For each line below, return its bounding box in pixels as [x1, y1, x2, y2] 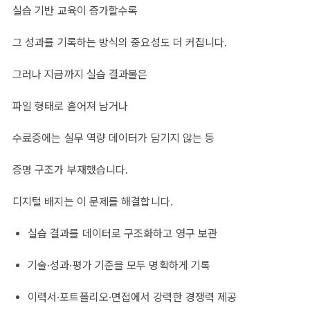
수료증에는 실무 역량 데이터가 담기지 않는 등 [12, 131, 215, 145]
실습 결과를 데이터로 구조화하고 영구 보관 [28, 227, 218, 241]
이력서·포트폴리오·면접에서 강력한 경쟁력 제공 [28, 291, 237, 304]
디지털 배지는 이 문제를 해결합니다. [12, 195, 173, 209]
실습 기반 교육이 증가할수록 [12, 4, 138, 18]
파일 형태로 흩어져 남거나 [12, 100, 129, 113]
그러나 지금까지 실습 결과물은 [12, 68, 148, 82]
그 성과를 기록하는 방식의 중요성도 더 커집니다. [12, 36, 228, 50]
